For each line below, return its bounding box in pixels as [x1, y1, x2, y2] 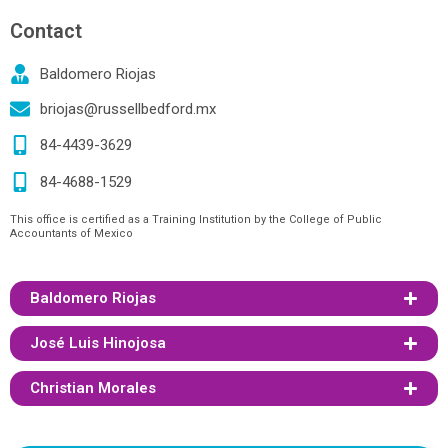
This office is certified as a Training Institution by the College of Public [10, 213, 382, 226]
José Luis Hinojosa [30, 334, 166, 352]
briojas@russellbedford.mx [40, 99, 216, 118]
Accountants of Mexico [10, 227, 133, 240]
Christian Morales [30, 379, 156, 397]
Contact [10, 19, 82, 43]
